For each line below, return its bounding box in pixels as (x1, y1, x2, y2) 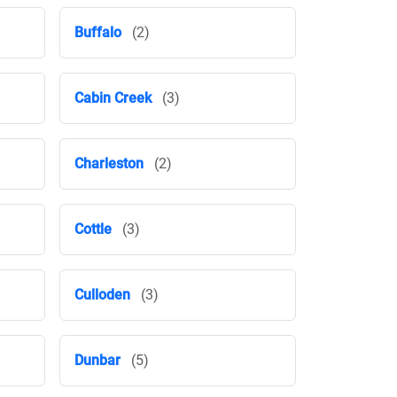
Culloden (74, 286, 130, 303)
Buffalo (74, 24, 121, 41)
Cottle (74, 221, 112, 237)
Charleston (74, 155, 144, 172)
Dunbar (74, 352, 121, 369)
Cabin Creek (74, 90, 152, 106)
